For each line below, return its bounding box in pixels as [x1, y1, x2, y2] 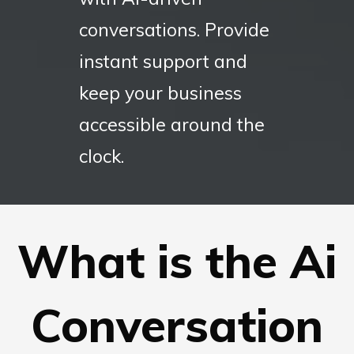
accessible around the [79, 113, 265, 137]
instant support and [79, 50, 247, 73]
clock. [79, 145, 124, 168]
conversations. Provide [79, 18, 269, 42]
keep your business [79, 81, 242, 105]
